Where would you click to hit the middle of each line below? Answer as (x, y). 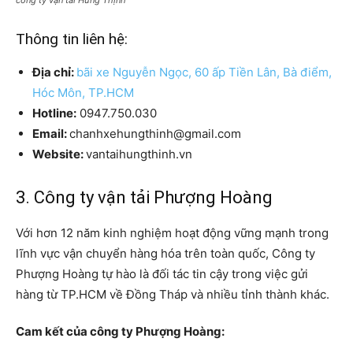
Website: (59, 154)
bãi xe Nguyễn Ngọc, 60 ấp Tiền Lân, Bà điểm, (204, 72)
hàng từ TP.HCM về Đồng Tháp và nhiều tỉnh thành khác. (173, 295)
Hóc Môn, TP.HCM (83, 93)
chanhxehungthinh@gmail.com (155, 134)
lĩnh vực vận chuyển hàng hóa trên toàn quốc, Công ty (165, 254)
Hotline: (54, 113)
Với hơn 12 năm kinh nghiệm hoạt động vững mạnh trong (172, 233)
